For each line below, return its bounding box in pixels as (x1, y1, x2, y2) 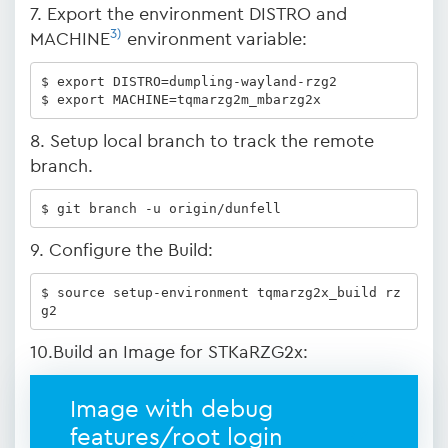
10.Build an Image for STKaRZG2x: (30, 343, 308, 361)
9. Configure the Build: (30, 241, 213, 259)
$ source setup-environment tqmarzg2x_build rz (40, 284, 401, 300)
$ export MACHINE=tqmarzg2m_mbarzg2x (40, 91, 321, 107)
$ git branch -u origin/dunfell (40, 200, 281, 216)
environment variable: (122, 30, 307, 48)
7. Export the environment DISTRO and (30, 5, 347, 23)
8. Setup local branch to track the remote (30, 132, 374, 150)
